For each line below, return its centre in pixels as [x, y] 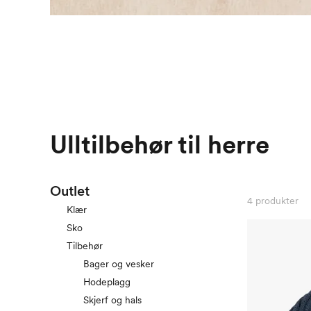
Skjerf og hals [112, 300]
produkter [277, 201]
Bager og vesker [119, 264]
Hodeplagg [107, 282]
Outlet [70, 191]
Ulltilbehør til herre [160, 145]
